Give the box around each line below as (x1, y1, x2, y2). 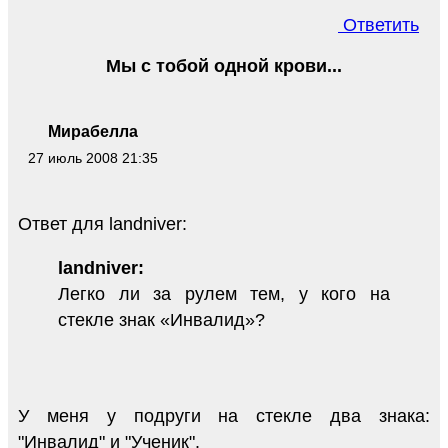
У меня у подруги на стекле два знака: (18, 406, 430, 427)
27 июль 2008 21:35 (28, 150, 158, 167)
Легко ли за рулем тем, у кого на (58, 284, 390, 305)
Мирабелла (48, 123, 138, 141)
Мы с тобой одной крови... (106, 56, 342, 77)
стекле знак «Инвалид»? (58, 310, 265, 331)
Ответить (338, 15, 419, 36)
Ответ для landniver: (18, 214, 187, 235)
